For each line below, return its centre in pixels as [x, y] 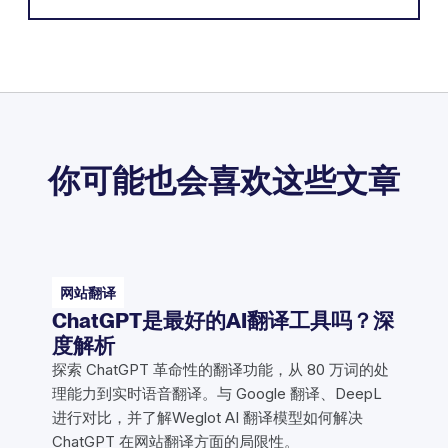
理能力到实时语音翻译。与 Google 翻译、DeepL [217, 394]
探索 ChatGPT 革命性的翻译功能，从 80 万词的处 [220, 370]
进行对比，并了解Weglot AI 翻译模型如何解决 [207, 418]
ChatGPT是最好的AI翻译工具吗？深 [223, 321]
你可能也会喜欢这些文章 [224, 180]
